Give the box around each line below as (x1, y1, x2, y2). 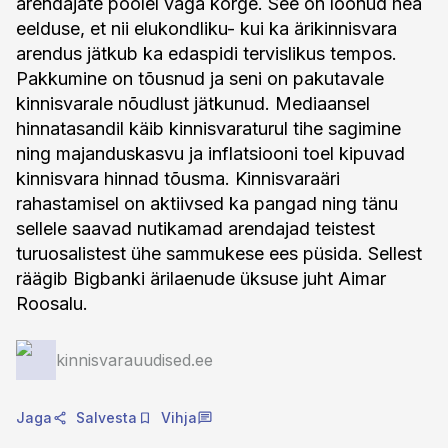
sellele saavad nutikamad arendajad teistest (16, 218, 375, 239)
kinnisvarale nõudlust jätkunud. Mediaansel (16, 93, 370, 114)
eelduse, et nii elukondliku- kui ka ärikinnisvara (16, 18, 397, 39)
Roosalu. (16, 293, 88, 314)
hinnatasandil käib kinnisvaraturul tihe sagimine (16, 118, 401, 139)
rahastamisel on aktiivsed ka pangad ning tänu (16, 193, 398, 214)
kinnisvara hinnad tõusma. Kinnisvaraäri (16, 168, 340, 189)
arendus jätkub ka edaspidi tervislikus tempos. (16, 43, 397, 64)
